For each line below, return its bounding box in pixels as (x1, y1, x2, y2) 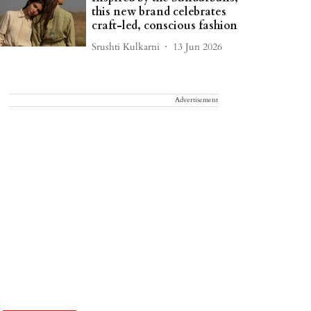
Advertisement (175, 95, 218, 105)
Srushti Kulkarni (92, 40, 160, 53)
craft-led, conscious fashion (92, 18, 238, 33)
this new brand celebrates (92, 4, 227, 19)
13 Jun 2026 (173, 40, 223, 53)
